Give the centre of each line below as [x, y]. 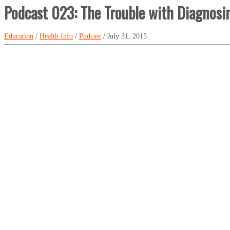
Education [19, 36]
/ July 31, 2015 [124, 36]
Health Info [56, 36]
